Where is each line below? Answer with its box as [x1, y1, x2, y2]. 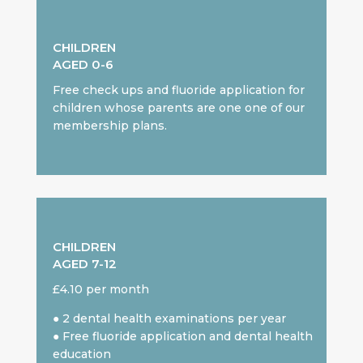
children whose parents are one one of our [52, 100, 305, 116]
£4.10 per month [52, 282, 149, 297]
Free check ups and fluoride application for [52, 83, 305, 98]
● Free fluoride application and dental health [52, 329, 313, 344]
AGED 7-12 [52, 256, 117, 272]
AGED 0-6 [52, 57, 113, 73]
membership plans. [52, 118, 170, 134]
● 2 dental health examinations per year [52, 311, 286, 327]
